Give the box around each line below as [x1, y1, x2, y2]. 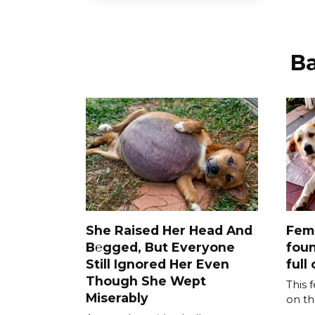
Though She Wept [86, 274, 206, 289]
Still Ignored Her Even [86, 257, 229, 272]
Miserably [86, 290, 148, 306]
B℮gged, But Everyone [86, 240, 235, 255]
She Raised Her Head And [86, 223, 252, 238]
